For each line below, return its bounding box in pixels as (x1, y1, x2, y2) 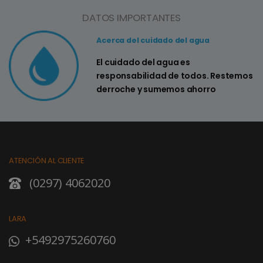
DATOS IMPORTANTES (82, 11, 181, 25)
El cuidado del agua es (96, 56, 190, 69)
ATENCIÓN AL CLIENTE (9, 155, 85, 167)
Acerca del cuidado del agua (96, 35, 210, 46)
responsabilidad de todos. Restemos (96, 70, 253, 82)
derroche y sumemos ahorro (96, 83, 216, 96)
